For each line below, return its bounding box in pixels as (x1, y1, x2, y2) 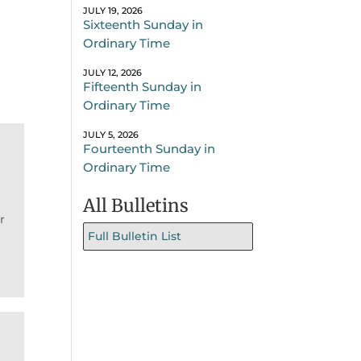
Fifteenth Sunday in (83, 78, 202, 94)
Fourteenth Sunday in (83, 140, 216, 156)
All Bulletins (83, 193, 189, 217)
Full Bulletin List (88, 228, 182, 243)
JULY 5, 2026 (83, 128, 139, 140)
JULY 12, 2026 (83, 66, 143, 78)
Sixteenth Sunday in (83, 16, 204, 32)
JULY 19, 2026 (83, 4, 143, 16)
